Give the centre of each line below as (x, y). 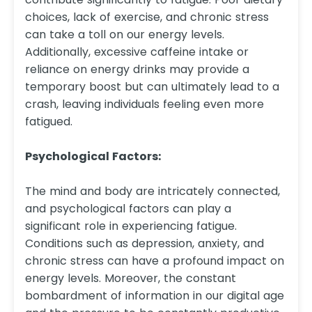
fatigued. (49, 122)
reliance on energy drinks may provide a (137, 70)
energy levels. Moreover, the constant (131, 279)
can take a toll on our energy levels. (125, 35)
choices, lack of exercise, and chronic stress (147, 17)
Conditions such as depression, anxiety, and (145, 244)
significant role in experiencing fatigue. (131, 226)
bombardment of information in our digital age (155, 296)
